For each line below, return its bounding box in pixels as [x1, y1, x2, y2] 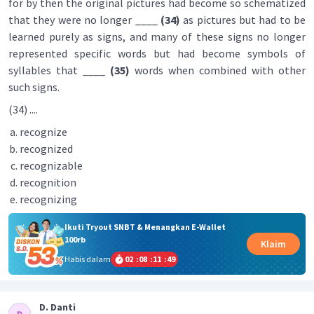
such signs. [8, 80, 60, 94]
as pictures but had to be [180, 13, 306, 27]
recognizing [20, 192, 77, 206]
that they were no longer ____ [8, 13, 161, 27]
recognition [20, 175, 76, 189]
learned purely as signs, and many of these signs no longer [8, 29, 306, 43]
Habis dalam [64, 253, 111, 264]
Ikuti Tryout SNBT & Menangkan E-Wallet [64, 221, 226, 232]
